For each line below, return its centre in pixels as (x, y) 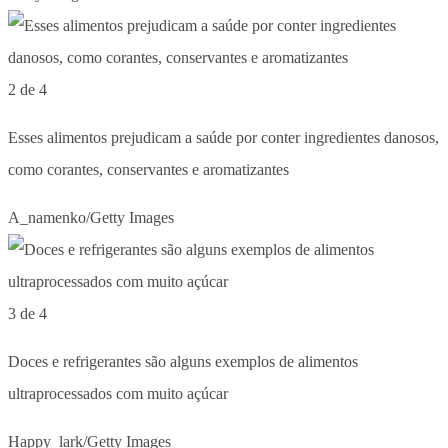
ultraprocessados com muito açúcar (118, 393)
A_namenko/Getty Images (91, 217)
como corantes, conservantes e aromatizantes (148, 169)
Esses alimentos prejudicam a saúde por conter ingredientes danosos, (223, 137)
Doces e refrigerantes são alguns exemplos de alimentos (183, 361)
